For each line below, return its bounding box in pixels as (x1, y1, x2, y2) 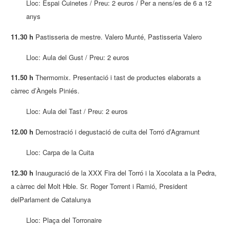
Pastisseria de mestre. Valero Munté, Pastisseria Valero (33, 31, 202, 42)
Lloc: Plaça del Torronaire (26, 215, 102, 225)
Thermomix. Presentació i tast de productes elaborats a (33, 72, 201, 83)
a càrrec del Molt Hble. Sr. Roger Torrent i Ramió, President (11, 181, 188, 191)
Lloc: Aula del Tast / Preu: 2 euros (26, 106, 128, 117)
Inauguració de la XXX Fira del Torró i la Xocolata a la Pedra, (33, 167, 217, 178)
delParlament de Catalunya (11, 194, 91, 204)
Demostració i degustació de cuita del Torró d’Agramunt (33, 127, 200, 137)
